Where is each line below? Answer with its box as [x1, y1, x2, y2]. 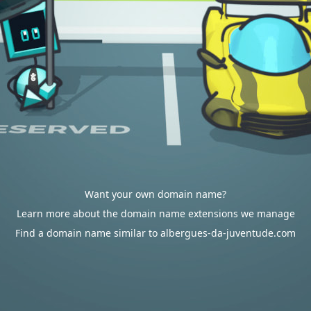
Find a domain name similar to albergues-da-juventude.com [15, 226, 296, 239]
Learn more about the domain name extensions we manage [16, 207, 295, 220]
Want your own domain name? [85, 187, 226, 201]
